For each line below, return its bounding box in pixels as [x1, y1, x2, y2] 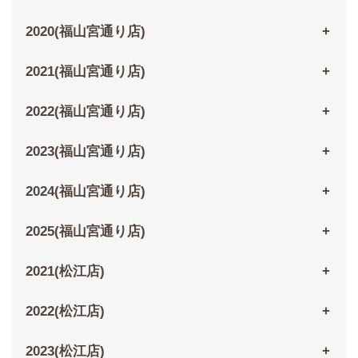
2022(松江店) [25, 304, 105, 320]
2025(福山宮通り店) [25, 224, 145, 240]
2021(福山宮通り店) [25, 64, 145, 80]
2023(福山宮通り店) [25, 144, 145, 160]
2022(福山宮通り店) [25, 104, 145, 120]
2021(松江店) [25, 264, 105, 280]
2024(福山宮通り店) [25, 184, 145, 200]
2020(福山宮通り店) [25, 24, 145, 40]
